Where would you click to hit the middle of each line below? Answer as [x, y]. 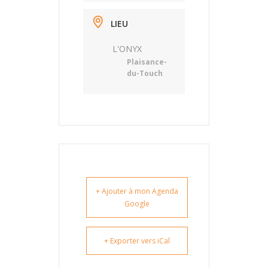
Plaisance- [147, 62]
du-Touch [145, 73]
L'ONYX [127, 49]
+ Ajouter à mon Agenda [137, 191]
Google [137, 204]
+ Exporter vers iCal [137, 241]
